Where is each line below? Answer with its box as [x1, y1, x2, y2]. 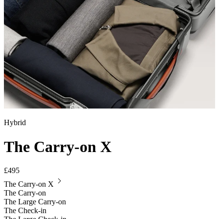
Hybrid [4, 118, 26, 127]
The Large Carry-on [4, 197, 66, 206]
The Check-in [4, 206, 46, 215]
